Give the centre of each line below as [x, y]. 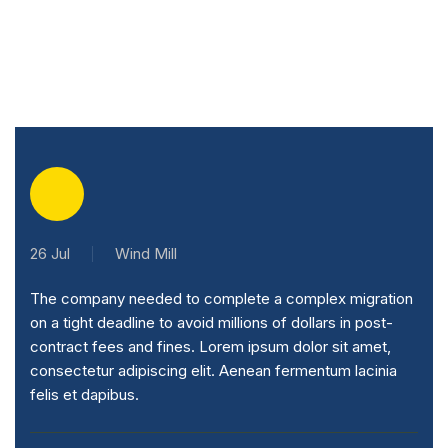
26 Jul [50, 253]
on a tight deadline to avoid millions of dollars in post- [211, 322]
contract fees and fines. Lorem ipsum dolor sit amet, [210, 346]
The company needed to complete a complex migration [221, 298]
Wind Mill [146, 253]
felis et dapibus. [84, 394]
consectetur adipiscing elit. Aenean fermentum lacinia [213, 370]
